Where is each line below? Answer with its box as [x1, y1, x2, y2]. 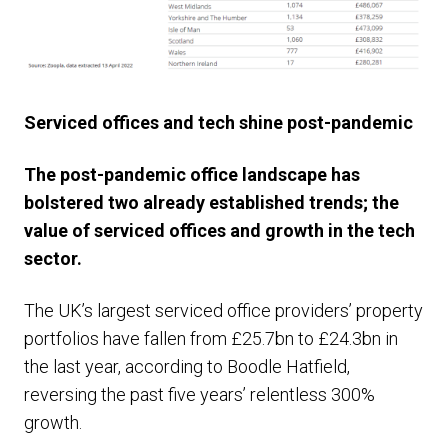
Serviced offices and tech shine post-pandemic [24, 112, 413, 133]
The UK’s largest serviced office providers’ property [24, 300, 423, 321]
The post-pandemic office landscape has [24, 164, 360, 185]
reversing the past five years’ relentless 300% [24, 384, 375, 405]
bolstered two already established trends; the [24, 192, 399, 213]
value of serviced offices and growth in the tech [24, 220, 415, 241]
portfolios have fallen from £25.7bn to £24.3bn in [24, 328, 398, 349]
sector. [24, 248, 82, 269]
